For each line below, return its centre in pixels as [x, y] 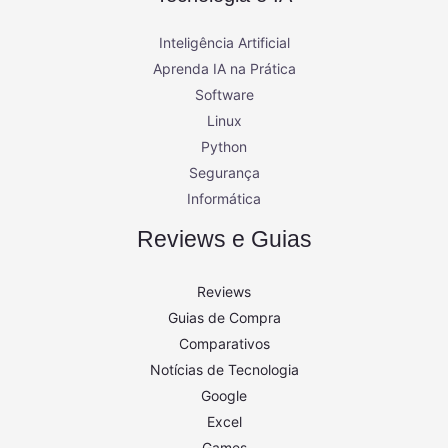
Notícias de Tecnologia [224, 369]
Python [224, 146]
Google [224, 395]
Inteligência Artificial [224, 42]
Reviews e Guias [224, 238]
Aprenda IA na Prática [224, 68]
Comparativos [224, 343]
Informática [224, 198]
